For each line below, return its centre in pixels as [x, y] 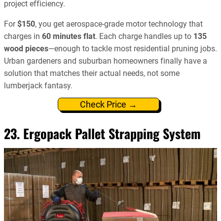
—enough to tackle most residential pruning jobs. [133, 48]
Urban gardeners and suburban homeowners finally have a [106, 61]
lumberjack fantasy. [38, 85]
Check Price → [108, 105]
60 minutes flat [69, 36]
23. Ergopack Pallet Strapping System [102, 133]
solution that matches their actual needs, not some [92, 73]
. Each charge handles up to [144, 36]
